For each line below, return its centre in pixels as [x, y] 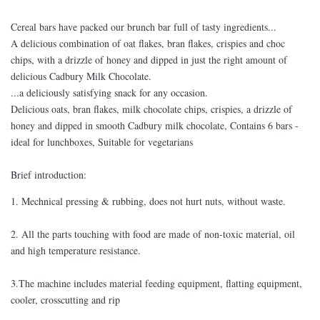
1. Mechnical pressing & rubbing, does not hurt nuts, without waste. [148, 201]
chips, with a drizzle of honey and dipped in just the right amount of [149, 60]
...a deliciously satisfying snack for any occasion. [109, 93]
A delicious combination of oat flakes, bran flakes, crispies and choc [148, 44]
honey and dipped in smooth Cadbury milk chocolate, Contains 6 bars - [155, 126]
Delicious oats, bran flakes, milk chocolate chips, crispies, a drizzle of [151, 109]
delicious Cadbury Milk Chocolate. [81, 76]
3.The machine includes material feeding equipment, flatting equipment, [156, 284]
